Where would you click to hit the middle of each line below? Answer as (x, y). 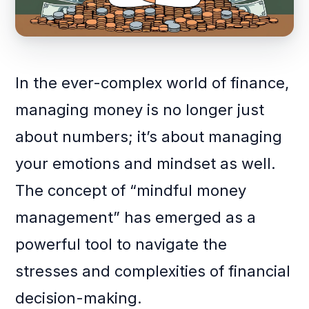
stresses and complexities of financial (153, 271)
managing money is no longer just (140, 110)
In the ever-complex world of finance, (152, 83)
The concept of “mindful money (131, 191)
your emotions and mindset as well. (146, 164)
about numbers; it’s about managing (149, 137)
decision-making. (79, 298)
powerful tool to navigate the (121, 245)
